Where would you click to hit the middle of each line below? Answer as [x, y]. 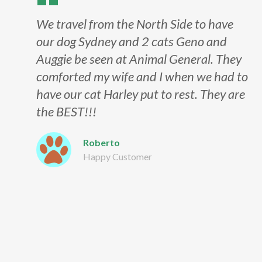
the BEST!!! [66, 111]
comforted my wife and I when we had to [142, 76]
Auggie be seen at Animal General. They [139, 59]
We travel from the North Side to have [135, 24]
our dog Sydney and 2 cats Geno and [131, 41]
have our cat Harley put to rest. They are [140, 94]
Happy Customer [117, 156]
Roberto [101, 142]
